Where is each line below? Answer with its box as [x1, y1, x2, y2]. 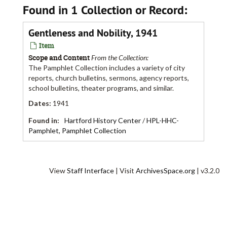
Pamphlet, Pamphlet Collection [28, 126, 126, 135]
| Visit [114, 166, 136, 175]
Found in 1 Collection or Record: [23, 2, 187, 18]
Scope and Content [28, 53, 90, 63]
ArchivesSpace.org [136, 166, 195, 175]
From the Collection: [91, 53, 148, 62]
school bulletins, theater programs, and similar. [28, 84, 174, 93]
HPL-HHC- [146, 116, 179, 125]
